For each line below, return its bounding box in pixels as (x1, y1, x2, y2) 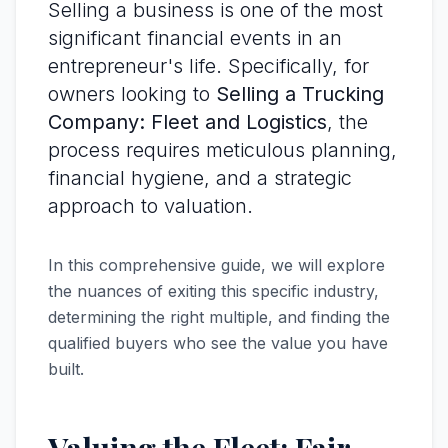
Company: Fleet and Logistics (48, 110, 327, 134)
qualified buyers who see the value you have (48, 333, 388, 353)
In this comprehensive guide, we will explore (48, 255, 385, 275)
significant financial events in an (48, 26, 342, 50)
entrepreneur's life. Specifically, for (48, 54, 369, 78)
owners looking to (48, 82, 216, 106)
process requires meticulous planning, (48, 138, 397, 162)
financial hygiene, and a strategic (48, 166, 352, 190)
